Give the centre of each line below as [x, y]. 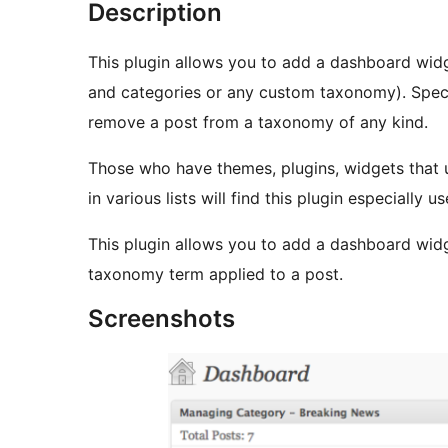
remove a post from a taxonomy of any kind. [258, 122]
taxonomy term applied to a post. [215, 274]
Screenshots [161, 319]
